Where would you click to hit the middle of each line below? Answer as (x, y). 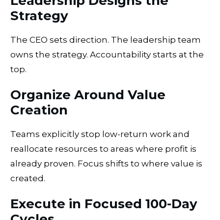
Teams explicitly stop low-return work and (100, 134)
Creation (39, 110)
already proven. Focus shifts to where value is (106, 163)
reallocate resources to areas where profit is (103, 149)
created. (28, 178)
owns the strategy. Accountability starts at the (107, 54)
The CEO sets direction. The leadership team (106, 40)
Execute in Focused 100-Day (104, 204)
